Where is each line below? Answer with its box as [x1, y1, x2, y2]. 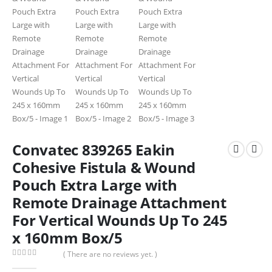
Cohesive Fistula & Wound [12, 157, 196, 177]
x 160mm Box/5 [12, 227, 123, 248]
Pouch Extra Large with [12, 174, 177, 195]
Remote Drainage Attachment [12, 192, 226, 212]
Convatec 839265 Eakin [12, 139, 175, 160]
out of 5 [16, 259, 49, 268]
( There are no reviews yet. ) [63, 248, 158, 259]
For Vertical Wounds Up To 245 [12, 209, 228, 230]
